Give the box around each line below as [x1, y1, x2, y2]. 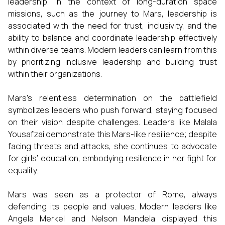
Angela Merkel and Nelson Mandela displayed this [8, 213, 217, 224]
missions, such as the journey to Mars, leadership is [8, 8, 217, 19]
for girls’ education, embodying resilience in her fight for [8, 153, 217, 164]
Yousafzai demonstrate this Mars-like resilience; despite [8, 129, 217, 140]
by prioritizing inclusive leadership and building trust [8, 56, 217, 67]
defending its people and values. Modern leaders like [8, 201, 217, 212]
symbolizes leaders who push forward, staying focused [8, 104, 217, 116]
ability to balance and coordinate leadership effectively [8, 32, 217, 43]
